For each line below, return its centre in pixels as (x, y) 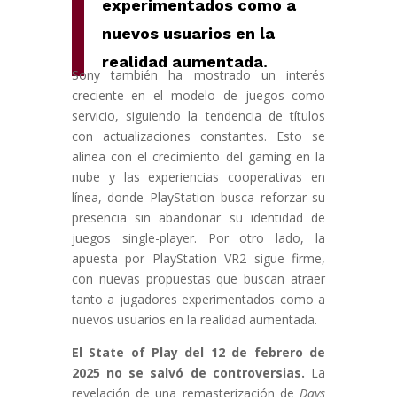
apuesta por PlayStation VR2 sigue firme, (198, 259)
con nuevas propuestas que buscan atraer (198, 279)
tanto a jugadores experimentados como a (198, 300)
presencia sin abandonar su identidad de (198, 218)
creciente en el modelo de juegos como (198, 96)
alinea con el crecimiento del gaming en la (198, 157)
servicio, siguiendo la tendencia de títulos (198, 116)
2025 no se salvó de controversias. (188, 373)
